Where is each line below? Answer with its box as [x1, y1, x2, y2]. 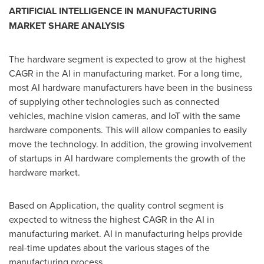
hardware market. [9, 166, 80, 179]
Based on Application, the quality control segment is [9, 199, 223, 212]
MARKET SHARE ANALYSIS [9, 19, 125, 32]
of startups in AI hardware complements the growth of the [9, 151, 246, 164]
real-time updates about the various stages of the [9, 241, 210, 254]
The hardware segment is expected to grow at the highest [9, 52, 246, 65]
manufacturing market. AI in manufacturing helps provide [9, 227, 243, 240]
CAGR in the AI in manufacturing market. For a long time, [9, 67, 242, 80]
